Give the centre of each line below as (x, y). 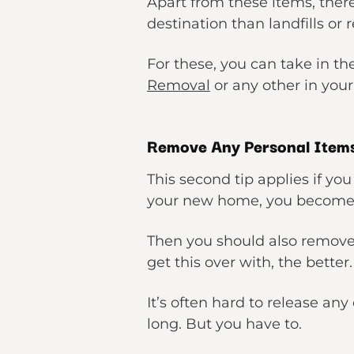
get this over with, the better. (250, 262)
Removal (179, 85)
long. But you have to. (224, 324)
